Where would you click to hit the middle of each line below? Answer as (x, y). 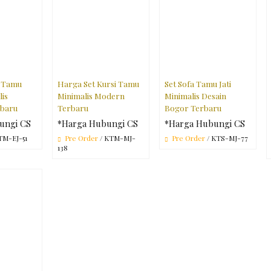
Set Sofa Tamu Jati (198, 83)
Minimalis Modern (91, 95)
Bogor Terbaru (193, 107)
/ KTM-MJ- (117, 138)
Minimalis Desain (196, 95)
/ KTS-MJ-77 (227, 138)
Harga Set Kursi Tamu (99, 83)
